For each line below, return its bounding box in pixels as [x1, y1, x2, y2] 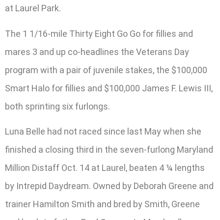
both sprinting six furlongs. [5, 101, 110, 111]
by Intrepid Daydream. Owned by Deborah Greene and [5, 181, 214, 192]
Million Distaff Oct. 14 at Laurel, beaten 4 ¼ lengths [5, 163, 205, 173]
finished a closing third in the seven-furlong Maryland [5, 144, 213, 155]
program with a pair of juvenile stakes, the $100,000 [5, 64, 207, 75]
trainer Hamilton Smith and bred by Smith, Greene [5, 199, 200, 210]
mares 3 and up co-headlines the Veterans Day [5, 46, 189, 57]
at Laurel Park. [5, 3, 61, 14]
